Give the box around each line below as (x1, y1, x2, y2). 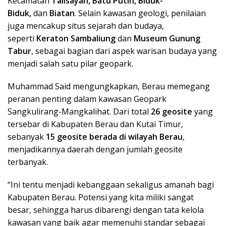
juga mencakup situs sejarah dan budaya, (8, 20, 164, 32)
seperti (8, 33, 36, 44)
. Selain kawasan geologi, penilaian (75, 8, 206, 19)
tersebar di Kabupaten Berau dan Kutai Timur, (8, 119, 183, 130)
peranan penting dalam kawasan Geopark (8, 93, 166, 105)
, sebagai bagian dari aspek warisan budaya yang (31, 45, 217, 57)
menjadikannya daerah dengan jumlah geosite (8, 144, 183, 155)
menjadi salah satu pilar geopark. (8, 58, 133, 70)
